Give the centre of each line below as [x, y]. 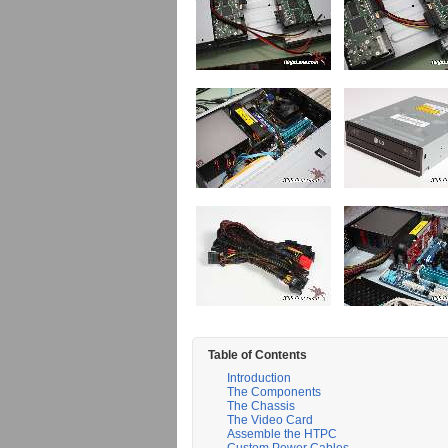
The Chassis [261, 406]
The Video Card [270, 420]
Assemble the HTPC [282, 434]
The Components [274, 392]
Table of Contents [257, 355]
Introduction [259, 378]
